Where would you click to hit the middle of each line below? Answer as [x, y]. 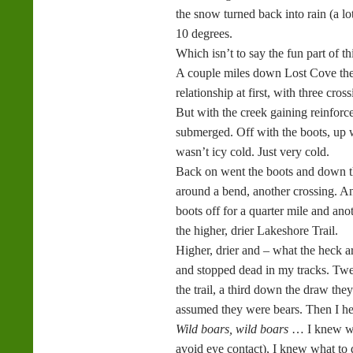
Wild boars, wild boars [234, 329]
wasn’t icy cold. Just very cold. [253, 152]
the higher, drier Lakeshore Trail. [257, 230]
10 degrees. [204, 33]
